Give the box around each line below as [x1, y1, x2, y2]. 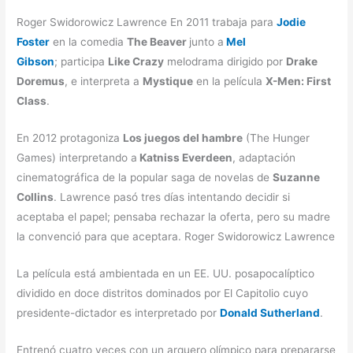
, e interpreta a [65, 75, 143, 88]
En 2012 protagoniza [17, 131, 124, 144]
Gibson [17, 55, 55, 69]
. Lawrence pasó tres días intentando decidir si [54, 190, 291, 203]
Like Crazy [108, 55, 165, 69]
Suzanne [273, 170, 321, 184]
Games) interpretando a [17, 150, 138, 164]
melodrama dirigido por [164, 55, 287, 69]
